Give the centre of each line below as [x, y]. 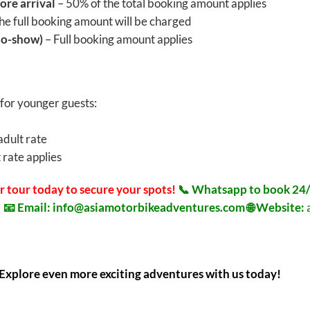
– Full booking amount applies [117, 39]
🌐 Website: [276, 208]
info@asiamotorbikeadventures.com [148, 208]
